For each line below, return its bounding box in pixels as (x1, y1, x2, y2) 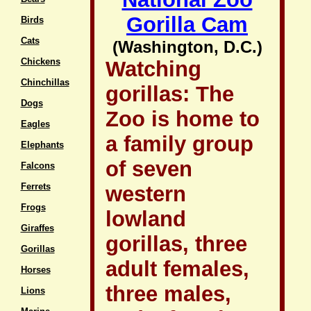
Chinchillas (20, 77, 69, 87)
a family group (106, 132, 253, 156)
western (106, 182, 186, 206)
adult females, (106, 257, 249, 281)
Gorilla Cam (126, 12, 248, 37)
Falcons (20, 160, 55, 171)
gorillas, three (106, 232, 247, 256)
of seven (106, 157, 192, 181)
